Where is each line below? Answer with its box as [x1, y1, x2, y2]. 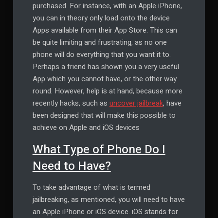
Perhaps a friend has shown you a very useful [32, 61, 179, 73]
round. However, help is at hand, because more [32, 86, 182, 97]
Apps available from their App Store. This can [32, 25, 177, 36]
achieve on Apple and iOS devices [32, 122, 140, 133]
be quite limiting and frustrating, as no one [32, 37, 167, 48]
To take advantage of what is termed [32, 182, 150, 193]
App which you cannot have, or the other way [32, 73, 177, 85]
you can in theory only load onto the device [32, 13, 170, 24]
